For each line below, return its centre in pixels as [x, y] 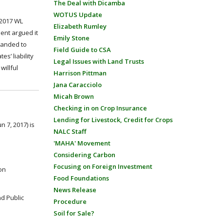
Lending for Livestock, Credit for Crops [113, 120]
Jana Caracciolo [77, 85]
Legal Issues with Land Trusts [99, 61]
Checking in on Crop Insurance [100, 108]
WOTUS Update [78, 15]
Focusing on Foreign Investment [103, 166]
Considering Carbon [84, 155]
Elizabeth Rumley [80, 26]
